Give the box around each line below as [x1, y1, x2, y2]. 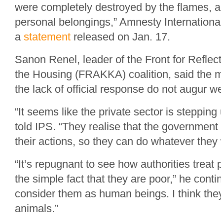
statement [24, 31, 71, 43]
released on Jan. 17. [71, 31, 170, 43]
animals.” [15, 202, 58, 215]
